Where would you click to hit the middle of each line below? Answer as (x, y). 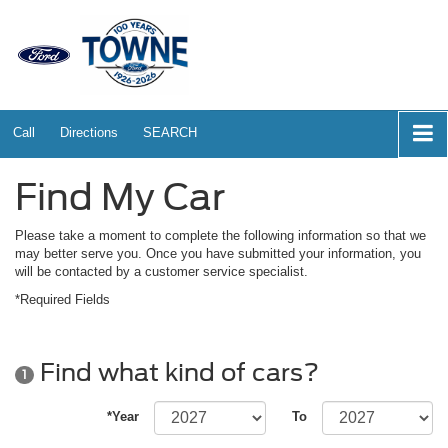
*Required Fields (62, 299)
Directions (89, 132)
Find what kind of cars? (176, 373)
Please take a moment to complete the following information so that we (220, 235)
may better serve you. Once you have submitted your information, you (218, 253)
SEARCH (170, 132)
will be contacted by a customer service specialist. (161, 271)
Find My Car (120, 196)
